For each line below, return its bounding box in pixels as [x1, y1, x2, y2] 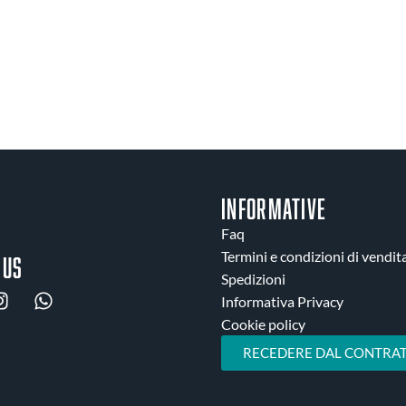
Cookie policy [221, 315, 305, 333]
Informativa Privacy [221, 293, 343, 311]
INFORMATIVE [221, 193, 327, 225]
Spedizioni [221, 270, 285, 288]
